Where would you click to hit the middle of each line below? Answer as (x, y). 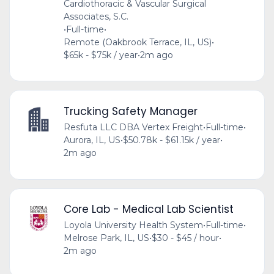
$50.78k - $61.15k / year (171, 140)
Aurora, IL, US (92, 140)
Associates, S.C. (96, 16)
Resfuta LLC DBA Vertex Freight (133, 127)
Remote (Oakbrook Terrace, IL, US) (137, 42)
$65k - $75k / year (100, 55)
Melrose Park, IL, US (106, 238)
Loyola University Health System (133, 225)
